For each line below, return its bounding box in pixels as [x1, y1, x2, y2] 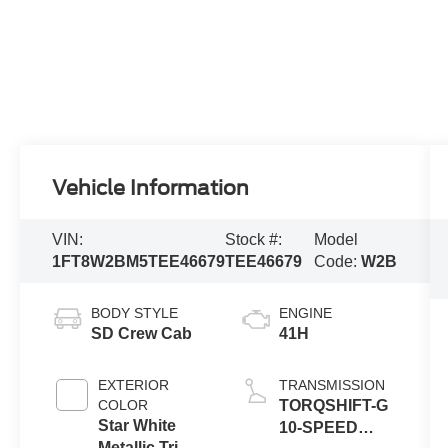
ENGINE [278, 304, 332, 321]
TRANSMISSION [278, 376, 385, 393]
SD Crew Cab [91, 324, 193, 342]
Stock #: [225, 231, 283, 249]
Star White [98, 416, 177, 434]
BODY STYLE [91, 304, 179, 321]
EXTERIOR [98, 376, 170, 393]
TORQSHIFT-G [278, 396, 388, 414]
